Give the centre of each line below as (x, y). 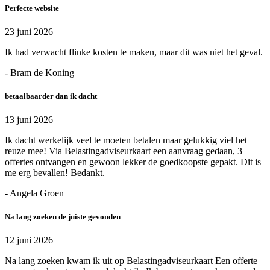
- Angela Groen (34, 193)
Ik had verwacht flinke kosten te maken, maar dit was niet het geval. (134, 52)
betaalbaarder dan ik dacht (51, 96)
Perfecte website (32, 8)
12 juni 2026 (29, 240)
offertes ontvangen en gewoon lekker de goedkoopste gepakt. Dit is (133, 162)
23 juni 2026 (29, 31)
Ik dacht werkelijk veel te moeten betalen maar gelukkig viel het (126, 140)
